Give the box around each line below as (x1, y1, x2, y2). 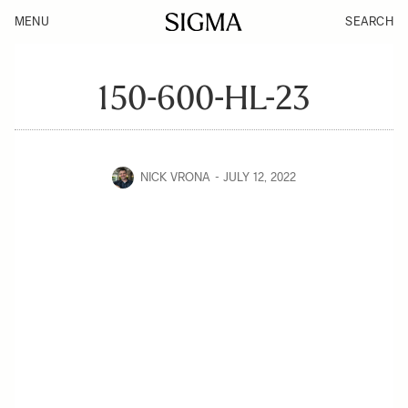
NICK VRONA (139, 170, 211, 184)
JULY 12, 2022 (222, 170, 297, 184)
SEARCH (345, 15, 393, 28)
